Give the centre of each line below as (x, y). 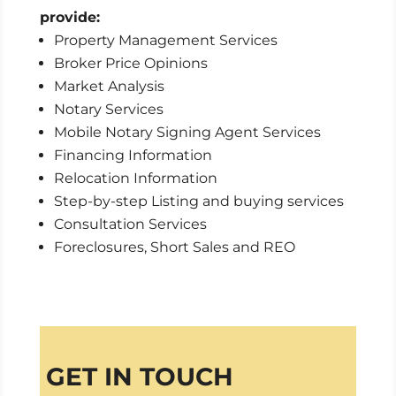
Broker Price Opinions (130, 63)
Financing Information (133, 155)
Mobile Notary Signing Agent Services (187, 132)
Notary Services (108, 109)
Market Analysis (109, 86)
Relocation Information (135, 178)
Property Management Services (165, 40)
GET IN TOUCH (139, 377)
